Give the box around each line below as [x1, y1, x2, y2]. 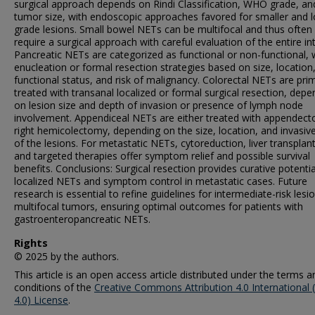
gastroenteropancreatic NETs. [14, 212, 150, 226]
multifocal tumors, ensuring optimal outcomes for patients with [14, 200, 303, 213]
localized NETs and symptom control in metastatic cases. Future [14, 174, 307, 188]
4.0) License [14, 293, 68, 307]
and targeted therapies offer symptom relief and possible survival [14, 149, 310, 162]
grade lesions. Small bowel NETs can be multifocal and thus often [14, 22, 312, 36]
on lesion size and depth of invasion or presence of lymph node [14, 98, 303, 112]
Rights [14, 236, 48, 250]
